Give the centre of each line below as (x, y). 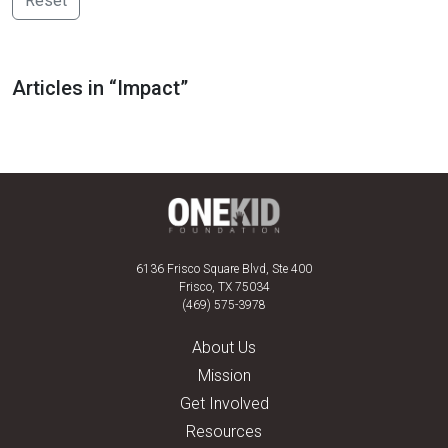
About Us (224, 347)
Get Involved (224, 403)
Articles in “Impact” (100, 88)
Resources (224, 431)
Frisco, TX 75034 (224, 287)
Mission (224, 375)
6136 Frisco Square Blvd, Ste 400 (224, 269)
